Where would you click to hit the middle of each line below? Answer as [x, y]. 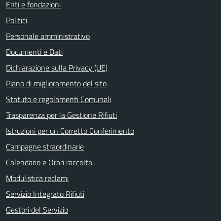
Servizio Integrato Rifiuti [45, 194]
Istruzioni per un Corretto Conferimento [70, 131]
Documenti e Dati [34, 52]
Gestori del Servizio [37, 210]
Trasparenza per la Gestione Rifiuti [61, 115]
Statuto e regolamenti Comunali [58, 99]
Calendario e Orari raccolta [49, 162]
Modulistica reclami [37, 178]
